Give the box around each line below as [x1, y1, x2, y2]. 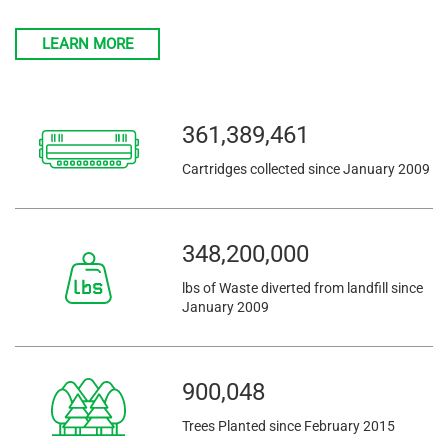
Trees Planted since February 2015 [182, 418, 396, 435]
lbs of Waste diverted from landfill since [182, 280, 424, 297]
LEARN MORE [41, 35, 134, 54]
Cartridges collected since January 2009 [182, 161, 431, 178]
